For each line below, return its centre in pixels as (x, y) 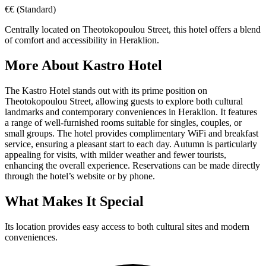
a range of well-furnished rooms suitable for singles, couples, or (123, 123)
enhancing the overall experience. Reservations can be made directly (132, 166)
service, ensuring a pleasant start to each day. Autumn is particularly (131, 144)
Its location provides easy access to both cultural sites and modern (127, 226)
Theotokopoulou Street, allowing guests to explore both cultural (124, 102)
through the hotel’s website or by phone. (80, 176)
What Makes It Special (74, 202)
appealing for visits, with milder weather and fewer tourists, (115, 155)
